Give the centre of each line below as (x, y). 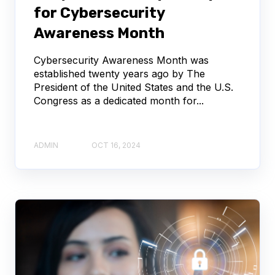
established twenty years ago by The (119, 73)
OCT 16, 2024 (116, 145)
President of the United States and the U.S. (134, 87)
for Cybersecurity (99, 13)
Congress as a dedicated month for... (119, 100)
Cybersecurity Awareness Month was (121, 60)
